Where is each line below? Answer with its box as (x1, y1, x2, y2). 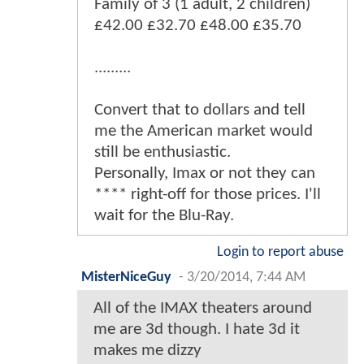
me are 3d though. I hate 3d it (93, 320, 300, 338)
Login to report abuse (217, 245, 344, 259)
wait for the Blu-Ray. (94, 206, 234, 224)
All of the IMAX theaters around (93, 299, 312, 317)
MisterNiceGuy (81, 270, 171, 284)
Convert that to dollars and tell (94, 101, 305, 119)
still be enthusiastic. (94, 143, 231, 161)
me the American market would (94, 122, 313, 140)
